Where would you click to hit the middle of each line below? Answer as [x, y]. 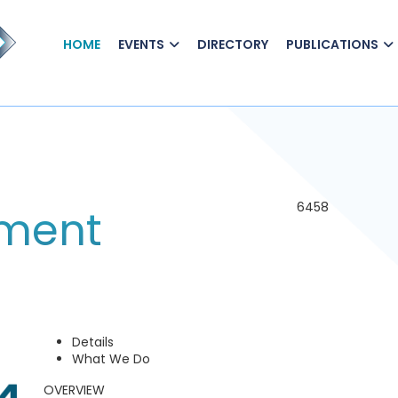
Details [93, 342]
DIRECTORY [233, 44]
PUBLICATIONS [332, 44]
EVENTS [141, 44]
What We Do [111, 359]
